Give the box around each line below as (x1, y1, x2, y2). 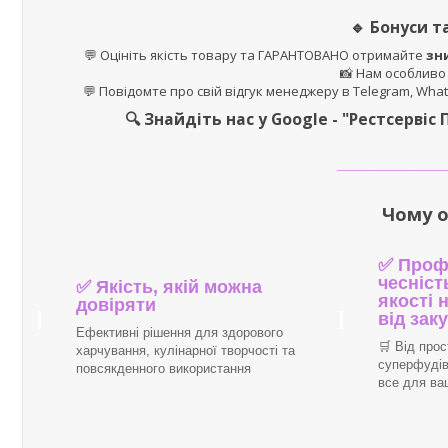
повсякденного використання (76, 360, 251, 376)
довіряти (76, 294, 156, 315)
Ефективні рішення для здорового (76, 324, 283, 340)
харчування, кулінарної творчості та (76, 342, 295, 358)
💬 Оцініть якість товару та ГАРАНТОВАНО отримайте (83, 46, 426, 65)
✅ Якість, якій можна (76, 276, 262, 297)
